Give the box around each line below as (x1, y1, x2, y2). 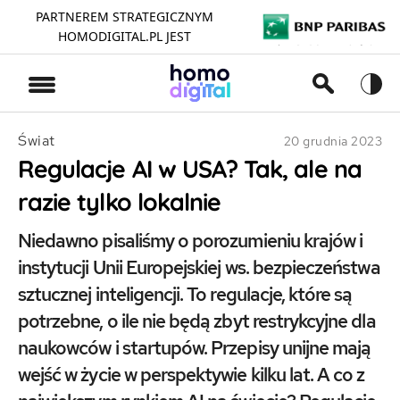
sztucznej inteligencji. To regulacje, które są (18, 282, 353, 306)
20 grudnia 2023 (283, 133, 382, 149)
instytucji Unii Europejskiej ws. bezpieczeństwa (18, 255, 380, 279)
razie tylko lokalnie (18, 187, 221, 217)
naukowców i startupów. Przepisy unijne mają (18, 336, 371, 360)
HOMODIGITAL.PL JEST (57, 28, 191, 45)
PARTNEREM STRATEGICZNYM (35, 8, 213, 25)
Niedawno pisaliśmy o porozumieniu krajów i (18, 229, 363, 253)
